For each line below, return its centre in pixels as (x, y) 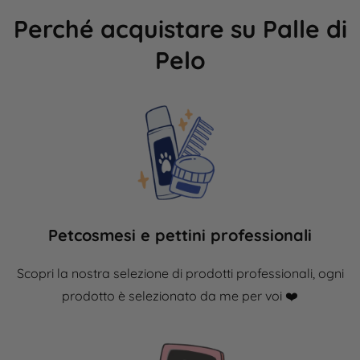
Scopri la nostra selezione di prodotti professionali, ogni (180, 274)
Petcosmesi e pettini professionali (180, 235)
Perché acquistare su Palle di (180, 29)
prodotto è (95, 296)
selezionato (163, 296)
